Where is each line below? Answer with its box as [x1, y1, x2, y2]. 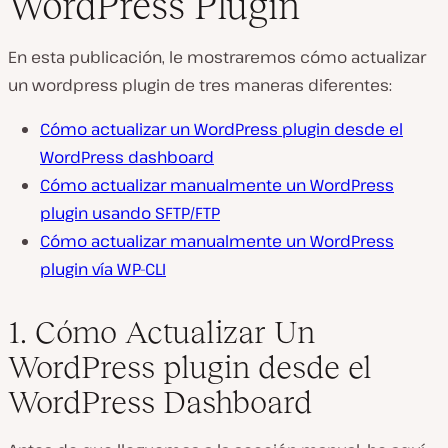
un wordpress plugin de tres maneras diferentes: [8, 73, 392, 96]
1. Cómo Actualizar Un [8, 313, 315, 350]
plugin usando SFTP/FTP [40, 201, 220, 224]
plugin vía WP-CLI [40, 257, 166, 280]
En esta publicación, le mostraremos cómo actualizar [8, 45, 426, 68]
